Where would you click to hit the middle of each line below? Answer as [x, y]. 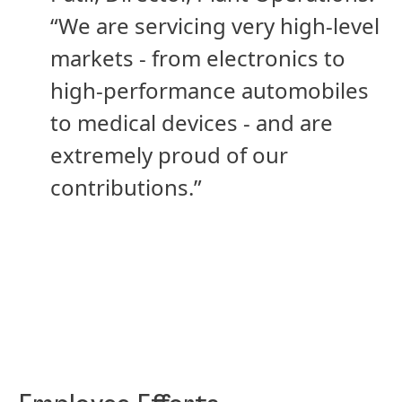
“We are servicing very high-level [215, 26]
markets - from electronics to [198, 58]
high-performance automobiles [210, 90]
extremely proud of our [169, 155]
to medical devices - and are [192, 122]
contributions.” [126, 187]
